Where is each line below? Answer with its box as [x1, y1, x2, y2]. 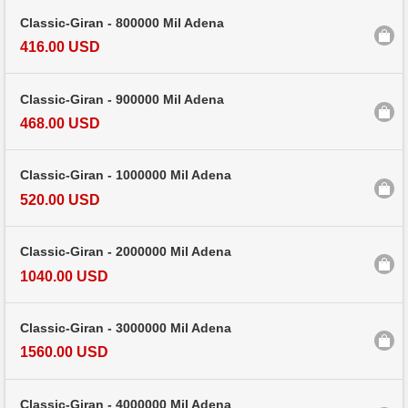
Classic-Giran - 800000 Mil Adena [20, 15, 224, 30]
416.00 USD [20, 38, 100, 55]
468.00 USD [20, 115, 100, 131]
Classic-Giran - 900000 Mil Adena [20, 92, 224, 107]
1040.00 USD [20, 268, 108, 284]
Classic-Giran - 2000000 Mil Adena [20, 245, 231, 260]
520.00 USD [20, 191, 100, 208]
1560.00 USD [20, 344, 108, 361]
